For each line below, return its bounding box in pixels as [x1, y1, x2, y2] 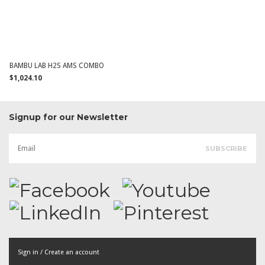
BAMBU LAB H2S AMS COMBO [9, 62, 105, 70]
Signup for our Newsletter [9, 112, 128, 122]
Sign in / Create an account [18, 248, 99, 256]
